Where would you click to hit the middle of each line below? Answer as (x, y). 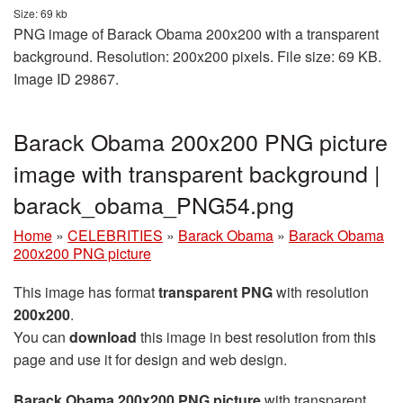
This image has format (86, 292)
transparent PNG (215, 292)
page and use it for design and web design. (150, 359)
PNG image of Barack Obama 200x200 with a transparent (196, 34)
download (103, 337)
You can (41, 337)
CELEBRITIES (115, 235)
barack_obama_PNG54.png (154, 204)
